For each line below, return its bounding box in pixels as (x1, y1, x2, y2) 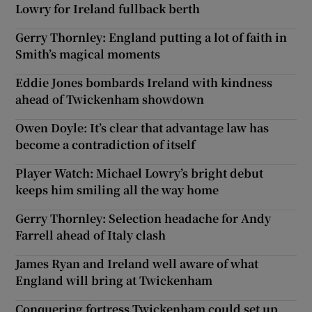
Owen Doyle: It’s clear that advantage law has (15, 120, 270, 136)
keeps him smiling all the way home (15, 182, 219, 198)
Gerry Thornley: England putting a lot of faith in (15, 29, 288, 46)
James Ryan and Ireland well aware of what (15, 256, 259, 272)
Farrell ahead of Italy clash (15, 227, 166, 244)
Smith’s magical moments (15, 46, 161, 63)
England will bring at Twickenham (15, 272, 213, 289)
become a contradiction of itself (15, 136, 196, 153)
